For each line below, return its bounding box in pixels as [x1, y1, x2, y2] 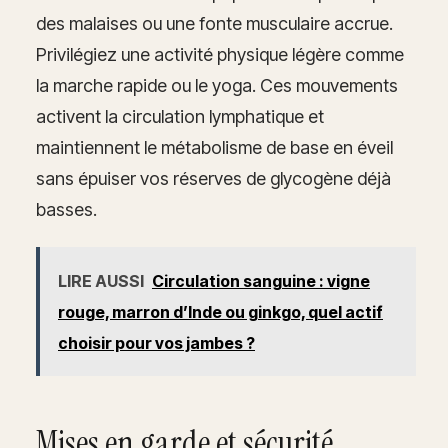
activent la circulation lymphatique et [36, 105, 324, 127]
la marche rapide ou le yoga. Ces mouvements [36, 74, 398, 96]
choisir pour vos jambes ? [58, 332, 255, 353]
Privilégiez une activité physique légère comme [36, 43, 404, 65]
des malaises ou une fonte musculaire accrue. [36, 12, 393, 34]
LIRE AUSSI [58, 270, 144, 291]
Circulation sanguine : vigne [152, 270, 370, 291]
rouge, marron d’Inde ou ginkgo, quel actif [58, 301, 383, 322]
